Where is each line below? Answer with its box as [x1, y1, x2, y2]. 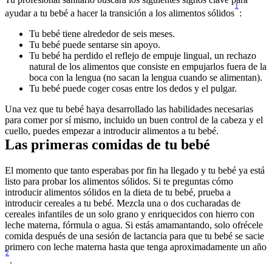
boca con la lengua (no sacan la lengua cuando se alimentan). [29, 72, 262, 83]
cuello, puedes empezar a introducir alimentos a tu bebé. [5, 125, 219, 136]
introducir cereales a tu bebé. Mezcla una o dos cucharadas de [5, 197, 240, 208]
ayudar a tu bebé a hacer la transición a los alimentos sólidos [5, 7, 234, 18]
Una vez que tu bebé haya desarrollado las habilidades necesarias [5, 103, 253, 114]
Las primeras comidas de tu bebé [5, 136, 210, 152]
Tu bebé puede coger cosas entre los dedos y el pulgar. [29, 83, 237, 93]
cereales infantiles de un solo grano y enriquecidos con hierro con [5, 208, 254, 219]
